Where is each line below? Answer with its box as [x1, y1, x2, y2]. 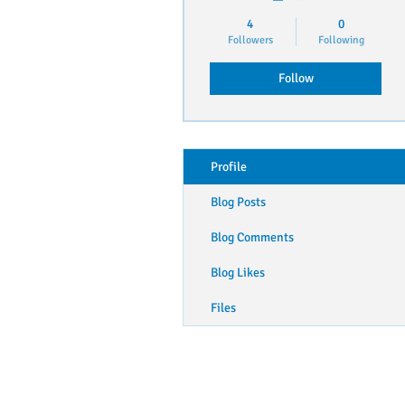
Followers [227, 33, 273, 47]
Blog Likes [211, 264, 265, 280]
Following [318, 33, 364, 47]
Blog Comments [211, 229, 294, 245]
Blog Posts [211, 193, 266, 210]
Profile [211, 158, 247, 174]
